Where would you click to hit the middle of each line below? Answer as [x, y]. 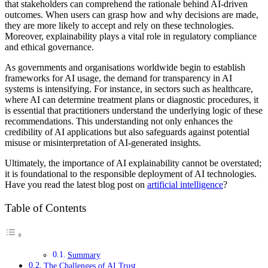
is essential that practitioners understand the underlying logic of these [134, 110]
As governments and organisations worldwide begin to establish [125, 67]
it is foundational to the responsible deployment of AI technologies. [131, 173]
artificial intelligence [185, 184]
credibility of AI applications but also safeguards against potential [127, 132]
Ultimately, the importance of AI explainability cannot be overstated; [133, 163]
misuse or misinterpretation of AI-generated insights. [103, 142]
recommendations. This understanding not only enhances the [119, 121]
